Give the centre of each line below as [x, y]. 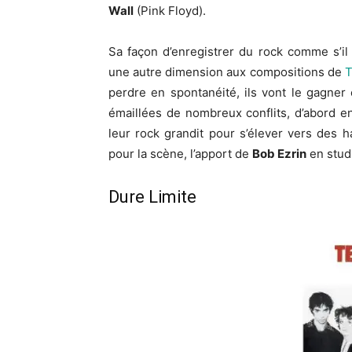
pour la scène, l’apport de [180, 154]
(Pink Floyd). [170, 11]
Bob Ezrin [279, 154]
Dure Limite [152, 197]
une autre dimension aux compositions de [227, 72]
